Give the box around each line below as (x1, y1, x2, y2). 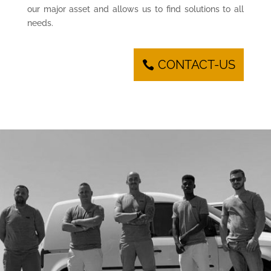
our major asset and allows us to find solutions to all (27, 4, 244, 14)
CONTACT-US (158, 57, 236, 72)
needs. (27, 18, 53, 28)
